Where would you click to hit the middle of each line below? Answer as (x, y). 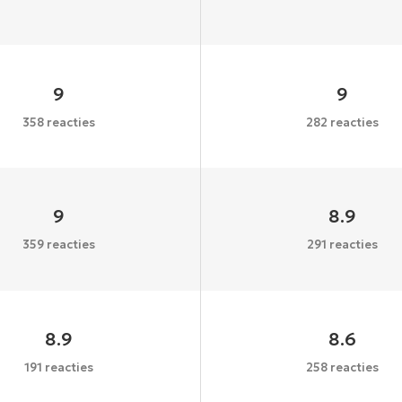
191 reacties (58, 368)
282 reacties (343, 122)
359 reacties (58, 245)
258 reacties (343, 368)
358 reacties (58, 122)
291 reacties (343, 245)
